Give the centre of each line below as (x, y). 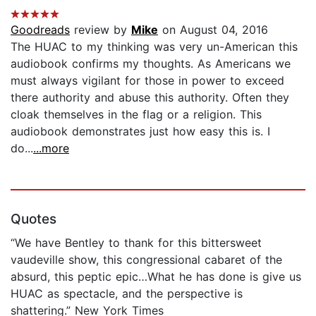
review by (101, 30)
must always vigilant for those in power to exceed (147, 81)
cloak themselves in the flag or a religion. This (136, 115)
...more (51, 148)
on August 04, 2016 (213, 30)
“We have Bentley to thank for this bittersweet (136, 243)
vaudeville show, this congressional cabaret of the (146, 260)
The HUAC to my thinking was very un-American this (154, 47)
